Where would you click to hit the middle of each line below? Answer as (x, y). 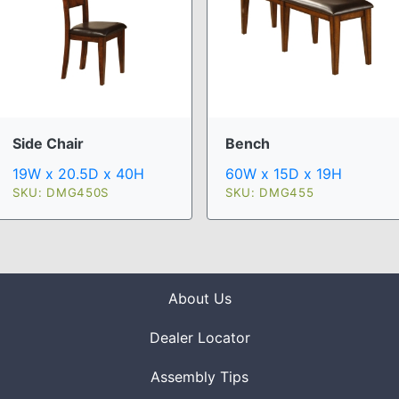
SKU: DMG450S (61, 192)
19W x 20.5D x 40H (78, 173)
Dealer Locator (199, 337)
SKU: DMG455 (270, 192)
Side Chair (48, 143)
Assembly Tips (199, 376)
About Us (199, 298)
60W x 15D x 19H (284, 173)
